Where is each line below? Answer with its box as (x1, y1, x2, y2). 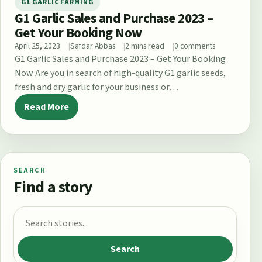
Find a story (13, 175, 93, 199)
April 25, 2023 (15, 40, 60, 52)
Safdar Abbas (70, 40, 115, 52)
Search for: (17, 210, 59, 223)
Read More (24, 100, 69, 113)
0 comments (174, 40, 215, 52)
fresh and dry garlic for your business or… (15, 80, 178, 94)
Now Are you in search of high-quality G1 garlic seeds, (15, 66, 226, 80)
